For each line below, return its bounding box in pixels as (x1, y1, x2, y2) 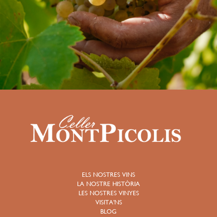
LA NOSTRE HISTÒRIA (77, 180, 140, 188)
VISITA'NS (95, 199, 122, 206)
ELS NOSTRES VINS (82, 171, 135, 179)
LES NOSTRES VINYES (78, 189, 139, 197)
